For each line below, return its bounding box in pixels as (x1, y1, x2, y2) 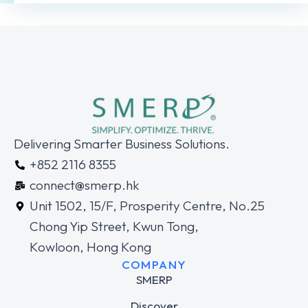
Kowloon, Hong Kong (29, 239, 151, 256)
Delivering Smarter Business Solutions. (14, 135, 230, 153)
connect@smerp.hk (29, 177, 140, 194)
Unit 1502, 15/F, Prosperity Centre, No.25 (29, 197, 265, 214)
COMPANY (121, 257, 187, 272)
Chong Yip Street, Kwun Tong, (29, 218, 199, 235)
